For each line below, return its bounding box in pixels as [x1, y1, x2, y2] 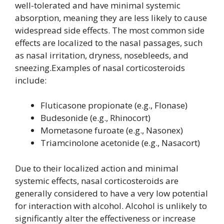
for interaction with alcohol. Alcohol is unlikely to [15, 199, 207, 211]
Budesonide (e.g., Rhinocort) [40, 112, 150, 124]
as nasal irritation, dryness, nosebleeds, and [15, 49, 188, 61]
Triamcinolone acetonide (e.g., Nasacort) [40, 137, 200, 149]
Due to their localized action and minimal [15, 162, 178, 174]
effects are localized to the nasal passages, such [15, 36, 202, 48]
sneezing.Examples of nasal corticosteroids [15, 61, 185, 73]
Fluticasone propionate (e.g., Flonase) [40, 99, 187, 111]
